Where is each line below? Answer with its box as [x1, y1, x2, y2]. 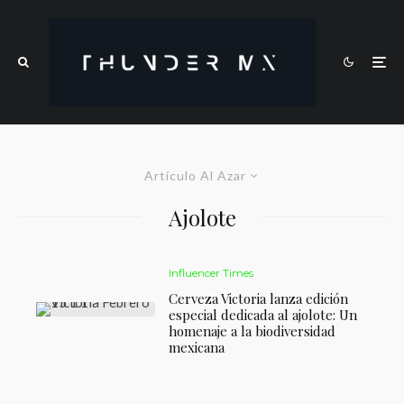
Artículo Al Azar [144, 167, 246, 183]
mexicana [169, 337, 225, 356]
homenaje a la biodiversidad [169, 321, 336, 340]
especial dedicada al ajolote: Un [169, 305, 358, 324]
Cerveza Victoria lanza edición [169, 289, 349, 308]
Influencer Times [169, 265, 254, 280]
